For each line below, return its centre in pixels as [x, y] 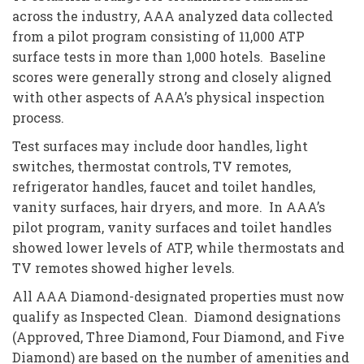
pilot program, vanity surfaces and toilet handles [172, 227]
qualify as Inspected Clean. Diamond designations [176, 316]
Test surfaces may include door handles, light [160, 146]
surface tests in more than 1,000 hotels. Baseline [169, 56]
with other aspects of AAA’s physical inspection [169, 97]
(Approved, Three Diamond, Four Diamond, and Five [178, 337]
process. [38, 117]
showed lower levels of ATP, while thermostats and [178, 247]
